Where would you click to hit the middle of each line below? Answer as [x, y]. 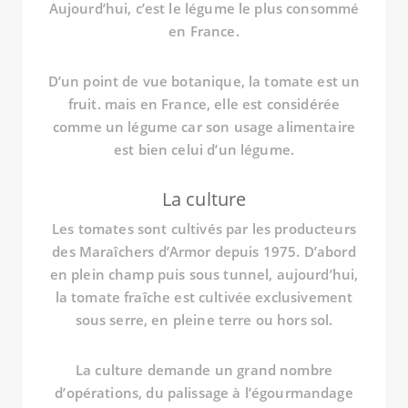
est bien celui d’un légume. [204, 149]
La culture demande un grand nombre [204, 370]
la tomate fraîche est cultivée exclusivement [204, 297]
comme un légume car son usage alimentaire [204, 127]
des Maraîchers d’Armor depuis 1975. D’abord [204, 251]
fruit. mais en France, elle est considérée [204, 104]
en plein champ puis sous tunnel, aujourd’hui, [204, 274]
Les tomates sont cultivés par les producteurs [204, 229]
